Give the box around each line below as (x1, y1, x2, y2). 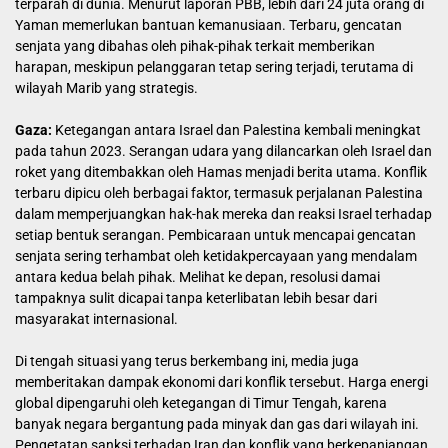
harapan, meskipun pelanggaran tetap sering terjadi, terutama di (15, 59, 413, 75)
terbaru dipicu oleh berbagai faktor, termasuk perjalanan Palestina (15, 185, 423, 201)
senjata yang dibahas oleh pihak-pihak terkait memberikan (15, 38, 375, 54)
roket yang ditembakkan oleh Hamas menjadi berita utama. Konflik (15, 164, 427, 180)
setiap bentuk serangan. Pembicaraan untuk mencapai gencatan (15, 227, 416, 243)
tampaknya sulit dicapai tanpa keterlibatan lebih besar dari (15, 290, 377, 306)
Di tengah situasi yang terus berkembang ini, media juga (15, 353, 359, 369)
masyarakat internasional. (15, 311, 178, 327)
